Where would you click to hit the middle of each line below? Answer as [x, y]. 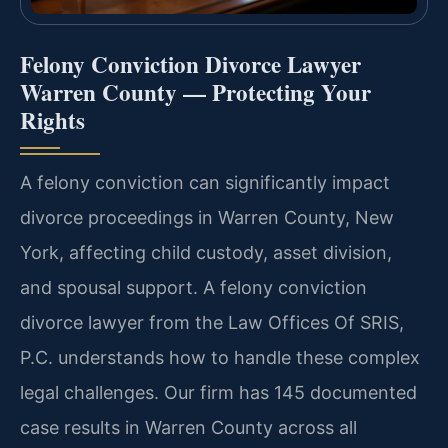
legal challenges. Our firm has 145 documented [218, 393]
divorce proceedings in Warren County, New [207, 218]
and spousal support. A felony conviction [193, 288]
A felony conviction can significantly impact [205, 183]
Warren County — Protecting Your [195, 92]
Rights [52, 120]
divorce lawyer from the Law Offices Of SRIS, [212, 323]
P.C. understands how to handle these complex [220, 358]
